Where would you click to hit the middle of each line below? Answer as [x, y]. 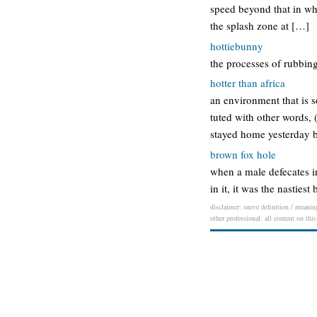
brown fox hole [243, 154]
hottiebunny [237, 46]
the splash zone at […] [260, 25]
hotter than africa [248, 83]
